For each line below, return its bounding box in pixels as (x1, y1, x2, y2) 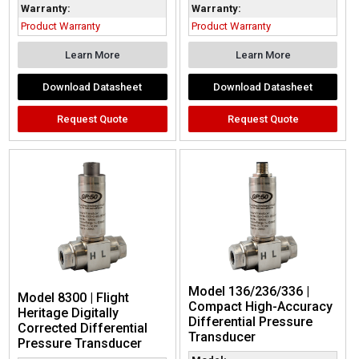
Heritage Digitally (18, 305, 119, 321)
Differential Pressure (188, 314, 313, 330)
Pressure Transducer (18, 336, 143, 352)
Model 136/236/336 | (188, 284, 309, 300)
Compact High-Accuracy (188, 299, 333, 315)
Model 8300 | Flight (18, 290, 130, 306)
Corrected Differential (18, 321, 148, 337)
